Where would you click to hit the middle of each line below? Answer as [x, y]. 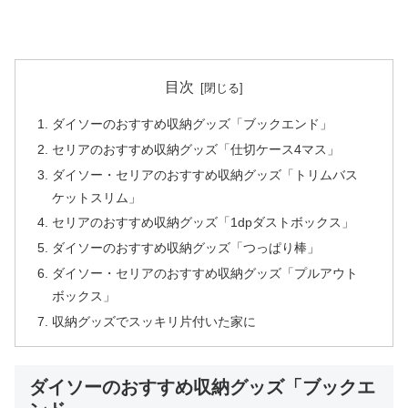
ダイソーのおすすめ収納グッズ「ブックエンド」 [193, 123]
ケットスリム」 [97, 197]
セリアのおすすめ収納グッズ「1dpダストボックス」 [204, 223]
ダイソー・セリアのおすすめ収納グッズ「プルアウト [205, 274]
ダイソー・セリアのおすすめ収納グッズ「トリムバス [205, 174]
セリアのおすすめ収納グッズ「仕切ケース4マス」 [196, 149]
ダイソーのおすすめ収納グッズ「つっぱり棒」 [186, 248]
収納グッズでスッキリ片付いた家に [154, 322]
